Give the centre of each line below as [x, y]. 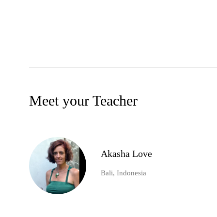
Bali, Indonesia [124, 173]
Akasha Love [126, 154]
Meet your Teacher [83, 101]
